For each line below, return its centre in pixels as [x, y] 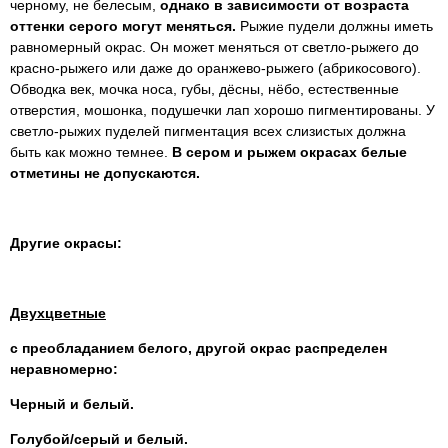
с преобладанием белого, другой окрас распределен [198, 348]
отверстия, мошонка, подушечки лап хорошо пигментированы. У [222, 110]
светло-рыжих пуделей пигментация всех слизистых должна [208, 131]
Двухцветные [58, 313]
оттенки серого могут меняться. [125, 26]
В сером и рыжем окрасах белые [289, 152]
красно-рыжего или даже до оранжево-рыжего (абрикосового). [215, 68]
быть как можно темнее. [91, 152]
